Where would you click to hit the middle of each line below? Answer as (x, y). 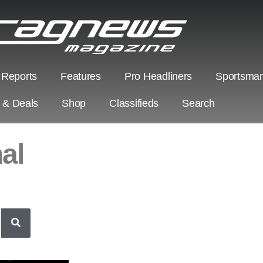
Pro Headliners (158, 76)
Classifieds (134, 103)
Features (81, 76)
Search (198, 103)
